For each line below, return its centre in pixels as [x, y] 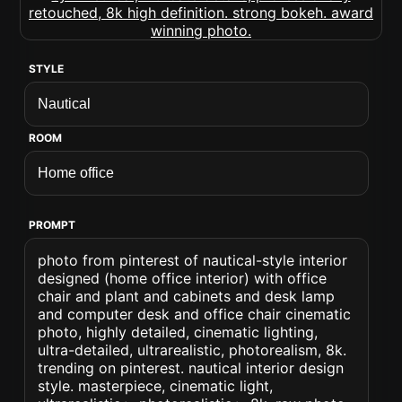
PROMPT [52, 225]
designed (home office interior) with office [183, 278]
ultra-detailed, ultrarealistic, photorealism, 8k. [192, 350]
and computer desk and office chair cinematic [195, 314]
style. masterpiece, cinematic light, [156, 386]
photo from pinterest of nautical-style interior [193, 260]
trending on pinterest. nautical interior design [191, 368]
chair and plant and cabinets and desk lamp [187, 296]
